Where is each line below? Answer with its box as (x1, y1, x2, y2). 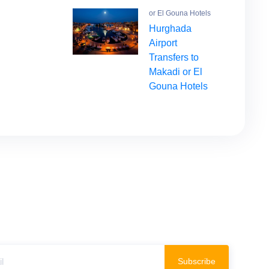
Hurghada (149, 23, 192, 34)
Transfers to (149, 52, 199, 62)
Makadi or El (149, 67, 202, 77)
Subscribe (177, 256, 216, 266)
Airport (149, 38, 177, 48)
